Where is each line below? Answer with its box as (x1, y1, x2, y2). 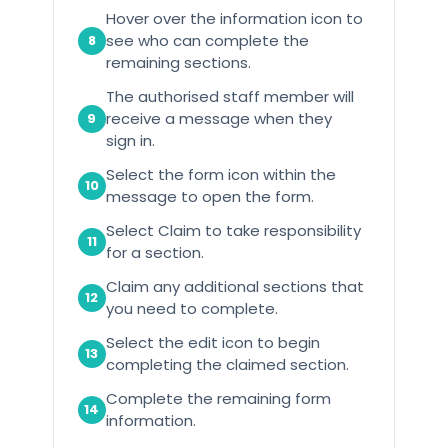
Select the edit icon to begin (105, 332, 320, 354)
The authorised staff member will (105, 86, 354, 108)
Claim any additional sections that (105, 276, 364, 298)
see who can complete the (105, 30, 309, 52)
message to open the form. (105, 186, 314, 208)
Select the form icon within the (105, 164, 336, 186)
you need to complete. (105, 298, 278, 320)
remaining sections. (105, 52, 251, 74)
